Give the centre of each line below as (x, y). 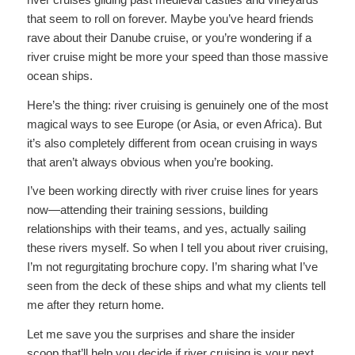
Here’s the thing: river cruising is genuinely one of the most (177, 105)
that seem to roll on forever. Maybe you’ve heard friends (170, 18)
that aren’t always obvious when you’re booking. (150, 162)
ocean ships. (59, 75)
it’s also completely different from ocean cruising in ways (172, 143)
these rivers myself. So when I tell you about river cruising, (177, 248)
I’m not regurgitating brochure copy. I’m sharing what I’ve (172, 267)
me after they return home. (95, 305)
